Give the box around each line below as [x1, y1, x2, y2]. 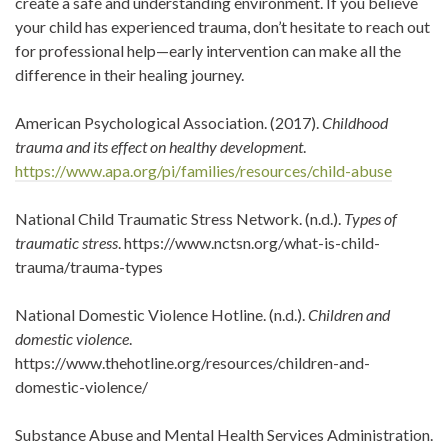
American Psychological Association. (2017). [15, 113, 322, 132]
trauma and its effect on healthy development [15, 137, 303, 156]
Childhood [322, 113, 388, 132]
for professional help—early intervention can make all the [15, 41, 401, 60]
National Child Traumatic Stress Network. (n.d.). [15, 209, 344, 228]
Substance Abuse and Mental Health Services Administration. [15, 425, 433, 444]
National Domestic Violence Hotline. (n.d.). [15, 305, 308, 324]
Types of [344, 209, 397, 228]
